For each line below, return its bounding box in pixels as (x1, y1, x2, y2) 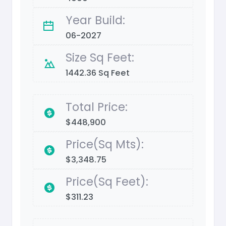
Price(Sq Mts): (66, 136, 144, 153)
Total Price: (66, 99, 128, 116)
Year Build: (66, 12, 125, 29)
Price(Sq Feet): (66, 174, 148, 190)
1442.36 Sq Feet (66, 67, 130, 79)
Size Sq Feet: (66, 49, 134, 66)
